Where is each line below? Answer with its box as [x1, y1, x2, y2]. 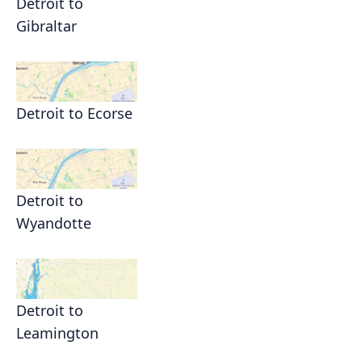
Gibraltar [16, 16, 77, 36]
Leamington [16, 323, 99, 343]
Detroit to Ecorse [16, 103, 133, 124]
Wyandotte [16, 213, 91, 234]
